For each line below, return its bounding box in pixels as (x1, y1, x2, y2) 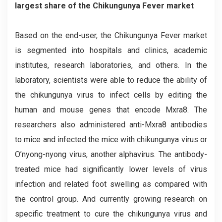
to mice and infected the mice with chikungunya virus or (15, 135, 207, 144)
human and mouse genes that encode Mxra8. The (15, 105, 207, 114)
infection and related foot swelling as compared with (15, 179, 207, 189)
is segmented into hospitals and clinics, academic (15, 46, 207, 55)
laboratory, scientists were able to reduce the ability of (15, 75, 207, 85)
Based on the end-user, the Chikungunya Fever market (15, 31, 207, 40)
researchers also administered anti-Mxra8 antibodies (15, 120, 207, 129)
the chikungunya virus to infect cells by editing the (15, 90, 207, 100)
